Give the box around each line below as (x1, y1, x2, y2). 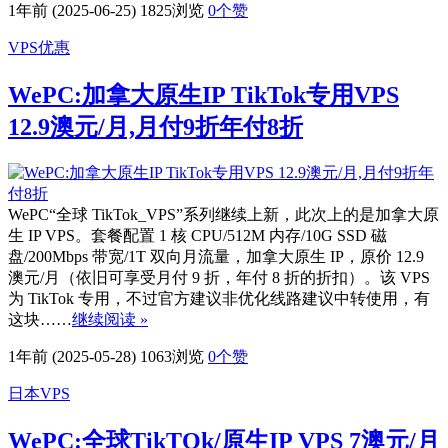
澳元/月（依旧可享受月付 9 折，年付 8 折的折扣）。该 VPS (8, 269, 430, 287)
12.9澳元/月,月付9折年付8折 (8, 114, 303, 141)
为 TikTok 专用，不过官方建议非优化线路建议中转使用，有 (8, 290, 430, 308)
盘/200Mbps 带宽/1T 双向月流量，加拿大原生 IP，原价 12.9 (8, 248, 424, 266)
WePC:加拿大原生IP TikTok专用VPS (8, 82, 399, 109)
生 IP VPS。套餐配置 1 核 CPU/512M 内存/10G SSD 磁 (8, 227, 387, 245)
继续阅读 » (72, 311, 148, 329)
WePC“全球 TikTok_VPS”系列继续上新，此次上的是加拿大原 (8, 206, 439, 224)
